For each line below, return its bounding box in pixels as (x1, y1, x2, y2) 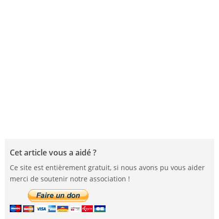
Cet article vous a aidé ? (10, 147, 96, 158)
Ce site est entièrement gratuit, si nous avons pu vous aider (10, 163, 205, 173)
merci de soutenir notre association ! (10, 174, 130, 184)
